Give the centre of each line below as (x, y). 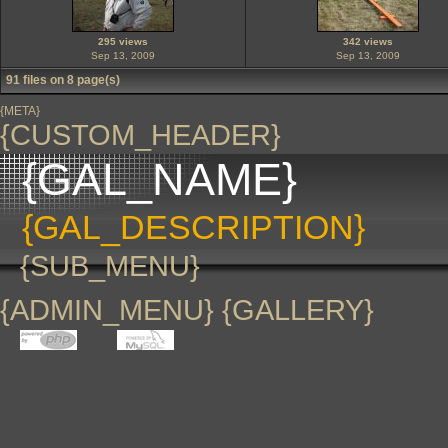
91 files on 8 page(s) (63, 80)
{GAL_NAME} (159, 179)
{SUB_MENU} (110, 265)
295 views (123, 41)
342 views (368, 41)
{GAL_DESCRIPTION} (193, 227)
